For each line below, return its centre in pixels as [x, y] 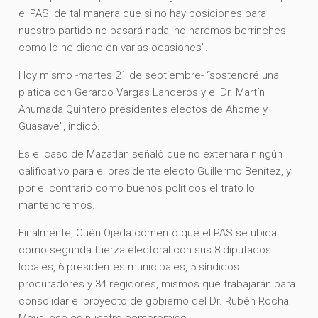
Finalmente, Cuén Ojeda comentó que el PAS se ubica [148, 232]
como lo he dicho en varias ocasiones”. [115, 47]
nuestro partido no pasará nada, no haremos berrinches [153, 30]
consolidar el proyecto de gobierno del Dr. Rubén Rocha [154, 301]
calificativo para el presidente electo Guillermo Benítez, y [155, 171]
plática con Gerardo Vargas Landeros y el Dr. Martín [142, 92]
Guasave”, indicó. [61, 126]
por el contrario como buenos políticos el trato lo [137, 188]
